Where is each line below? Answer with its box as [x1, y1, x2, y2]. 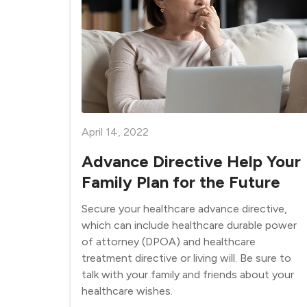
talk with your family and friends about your [82, 268, 294, 281]
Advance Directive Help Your [82, 151, 301, 171]
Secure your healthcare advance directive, [82, 202, 287, 215]
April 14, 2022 [82, 125, 149, 138]
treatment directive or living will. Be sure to [82, 251, 291, 265]
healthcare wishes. [82, 284, 173, 297]
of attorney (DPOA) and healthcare [82, 235, 256, 248]
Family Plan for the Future [82, 172, 280, 192]
